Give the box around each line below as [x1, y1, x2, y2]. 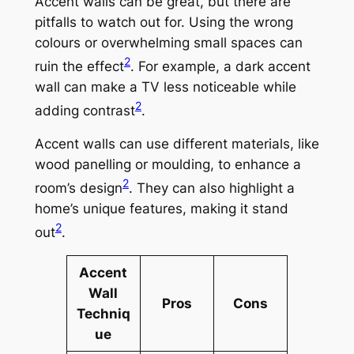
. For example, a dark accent [130, 58, 311, 74]
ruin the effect [34, 58, 124, 74]
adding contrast [34, 102, 135, 119]
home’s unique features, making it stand [34, 200, 288, 217]
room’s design [34, 179, 122, 196]
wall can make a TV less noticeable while [34, 78, 296, 95]
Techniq [76, 305, 130, 322]
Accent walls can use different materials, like [34, 136, 319, 152]
